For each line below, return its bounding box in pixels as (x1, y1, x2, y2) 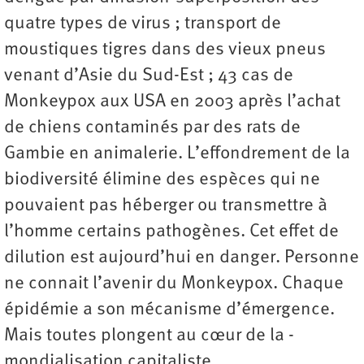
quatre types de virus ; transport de (4, 15, 281, 34)
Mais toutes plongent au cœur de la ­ (4, 327, 294, 346)
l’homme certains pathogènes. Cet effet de (4, 223, 339, 242)
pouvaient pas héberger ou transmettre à (4, 197, 327, 216)
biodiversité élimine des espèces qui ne (4, 171, 320, 190)
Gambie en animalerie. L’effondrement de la (4, 145, 350, 164)
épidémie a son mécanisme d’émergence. (4, 301, 335, 320)
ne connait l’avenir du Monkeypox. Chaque (4, 275, 344, 294)
